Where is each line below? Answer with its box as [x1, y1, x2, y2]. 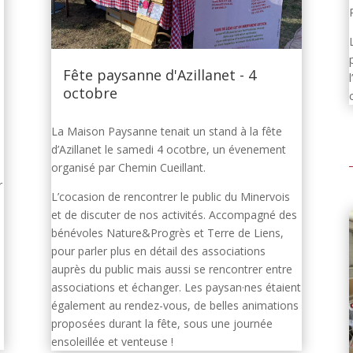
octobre [63, 83, 118, 102]
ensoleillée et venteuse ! [50, 334, 176, 350]
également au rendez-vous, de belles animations [50, 298, 299, 314]
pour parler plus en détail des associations [50, 243, 266, 259]
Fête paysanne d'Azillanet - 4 [63, 65, 257, 84]
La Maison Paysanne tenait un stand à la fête [50, 124, 282, 139]
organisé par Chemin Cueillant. [50, 160, 206, 176]
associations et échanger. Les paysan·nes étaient [50, 280, 301, 295]
